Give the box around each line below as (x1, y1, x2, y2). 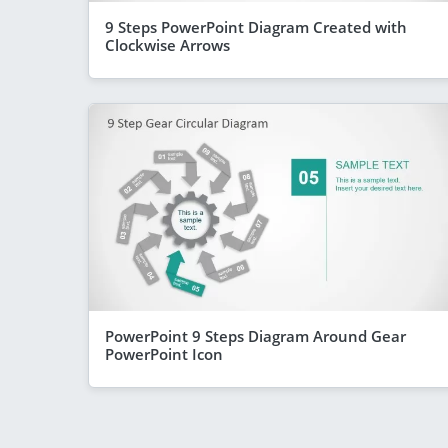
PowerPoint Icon (105, 343, 223, 364)
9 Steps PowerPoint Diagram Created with (105, 16, 407, 37)
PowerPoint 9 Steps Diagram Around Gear (105, 325, 406, 346)
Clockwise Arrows (105, 34, 230, 55)
